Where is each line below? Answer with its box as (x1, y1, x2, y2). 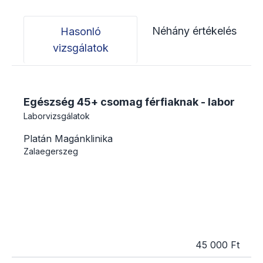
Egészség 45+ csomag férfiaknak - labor (23, 95, 235, 108)
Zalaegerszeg (23, 146, 78, 156)
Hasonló (60, 25, 101, 38)
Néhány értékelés (152, 24, 237, 37)
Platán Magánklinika (23, 132, 113, 144)
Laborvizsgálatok (23, 110, 90, 121)
